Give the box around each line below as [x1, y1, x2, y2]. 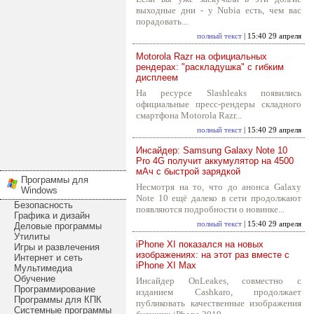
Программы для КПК [14, 294, 102, 305]
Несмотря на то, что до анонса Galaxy [136, 182, 301, 192]
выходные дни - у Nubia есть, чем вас [136, 5, 301, 15]
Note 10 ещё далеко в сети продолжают [136, 193, 301, 203]
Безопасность [14, 200, 73, 210]
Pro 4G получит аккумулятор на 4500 [136, 156, 294, 166]
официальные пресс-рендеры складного [136, 99, 301, 109]
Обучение [14, 273, 55, 284]
